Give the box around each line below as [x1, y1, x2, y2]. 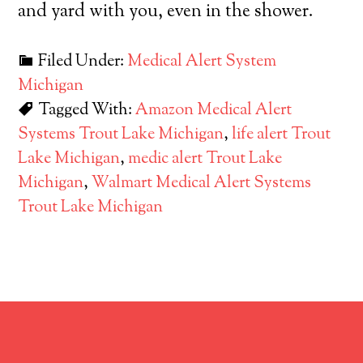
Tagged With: [38, 99, 136, 122]
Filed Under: [38, 50, 128, 74]
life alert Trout [232, 123, 331, 147]
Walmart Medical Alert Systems [92, 172, 312, 195]
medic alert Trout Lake [128, 147, 283, 171]
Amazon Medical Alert [135, 99, 293, 122]
